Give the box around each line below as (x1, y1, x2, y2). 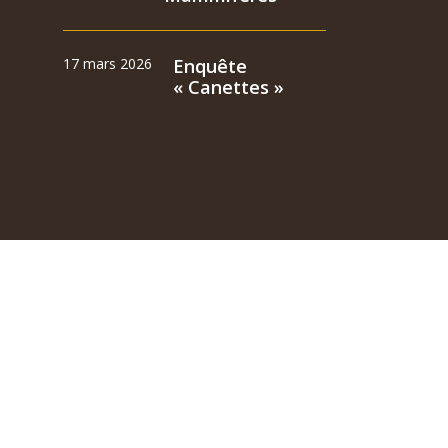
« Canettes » (173, 74, 285, 99)
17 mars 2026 (63, 53, 153, 73)
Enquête (173, 53, 248, 78)
